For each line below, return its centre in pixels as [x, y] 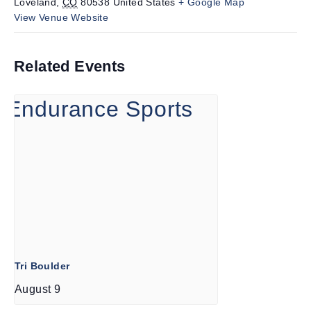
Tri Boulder [42, 266]
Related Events [70, 66]
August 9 [38, 289]
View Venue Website [61, 17]
